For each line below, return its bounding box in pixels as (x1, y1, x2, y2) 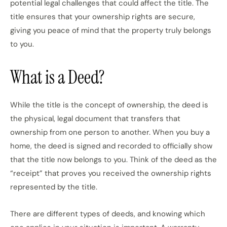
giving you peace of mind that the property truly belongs (10, 25, 211, 35)
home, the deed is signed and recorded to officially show (10, 141, 212, 151)
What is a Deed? (10, 65, 104, 89)
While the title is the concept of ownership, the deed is (10, 100, 208, 110)
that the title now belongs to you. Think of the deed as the (10, 155, 217, 165)
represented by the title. (10, 182, 97, 192)
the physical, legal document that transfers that (10, 113, 180, 124)
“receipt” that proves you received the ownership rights (10, 168, 211, 178)
